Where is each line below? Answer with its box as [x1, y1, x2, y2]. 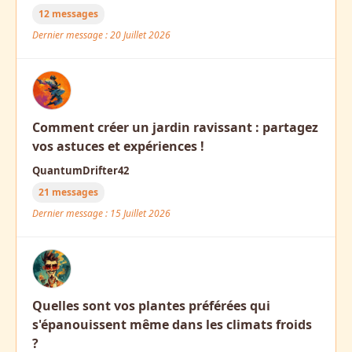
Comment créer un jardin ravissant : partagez [32, 119, 318, 136]
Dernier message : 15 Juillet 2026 [32, 207, 170, 220]
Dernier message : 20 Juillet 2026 [32, 28, 170, 42]
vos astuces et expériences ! [32, 137, 204, 155]
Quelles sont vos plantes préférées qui [32, 297, 270, 314]
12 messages [38, 7, 98, 20]
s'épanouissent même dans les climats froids [32, 316, 312, 333]
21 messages [38, 185, 98, 199]
